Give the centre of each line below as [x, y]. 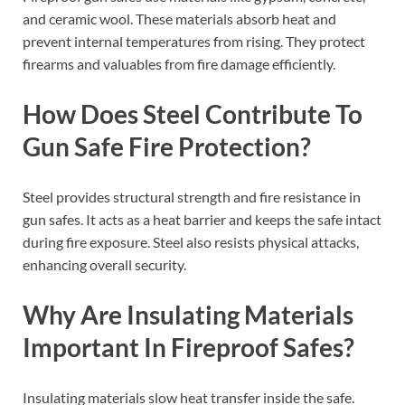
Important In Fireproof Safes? [188, 348]
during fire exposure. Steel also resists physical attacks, [191, 241]
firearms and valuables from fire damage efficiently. [179, 63]
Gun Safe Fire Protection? [167, 146]
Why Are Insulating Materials [188, 315]
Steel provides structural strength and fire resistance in [192, 196]
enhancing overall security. [104, 264]
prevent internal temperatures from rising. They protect [194, 41]
